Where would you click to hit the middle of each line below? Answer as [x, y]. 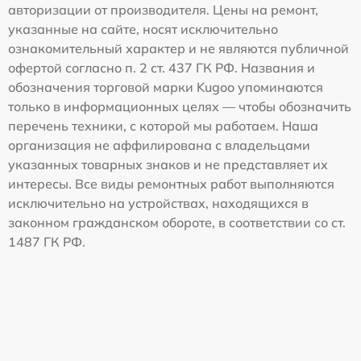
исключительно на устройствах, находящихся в [158, 203]
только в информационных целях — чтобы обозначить [180, 107]
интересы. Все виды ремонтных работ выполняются [171, 184]
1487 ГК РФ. [47, 242]
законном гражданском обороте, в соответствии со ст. [177, 223]
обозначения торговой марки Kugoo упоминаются [166, 87]
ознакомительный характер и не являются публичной [178, 49]
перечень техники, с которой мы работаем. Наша [163, 126]
